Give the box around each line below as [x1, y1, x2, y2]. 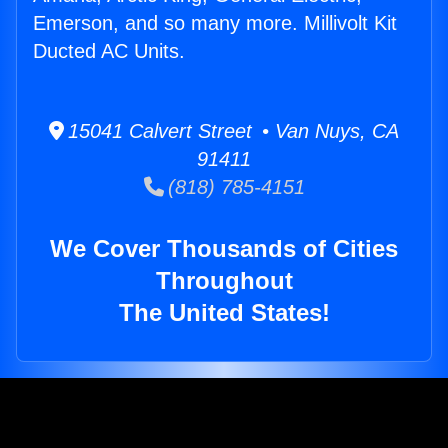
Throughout [155, 267, 293, 294]
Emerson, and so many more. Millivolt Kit [33, 12, 397, 34]
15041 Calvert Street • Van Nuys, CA [64, 120, 399, 142]
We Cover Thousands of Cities [50, 235, 398, 262]
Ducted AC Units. [33, 40, 185, 62]
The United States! [118, 299, 330, 326]
